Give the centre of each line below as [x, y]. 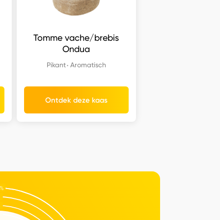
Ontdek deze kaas [76, 100]
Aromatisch [88, 65]
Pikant [56, 65]
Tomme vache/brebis [76, 38]
